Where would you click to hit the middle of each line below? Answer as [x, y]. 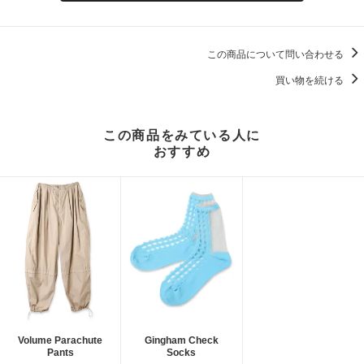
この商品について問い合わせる [277, 54]
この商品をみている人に [182, 136]
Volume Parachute [61, 340]
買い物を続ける [311, 80]
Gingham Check [181, 340]
